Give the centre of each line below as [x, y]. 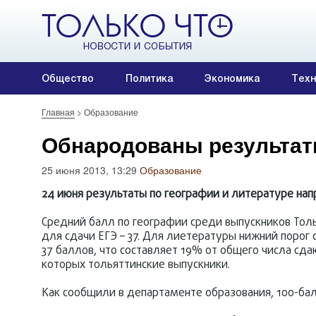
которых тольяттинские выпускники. [136, 265]
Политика [149, 78]
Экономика [232, 78]
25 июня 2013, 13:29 [91, 170]
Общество [68, 78]
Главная [58, 112]
